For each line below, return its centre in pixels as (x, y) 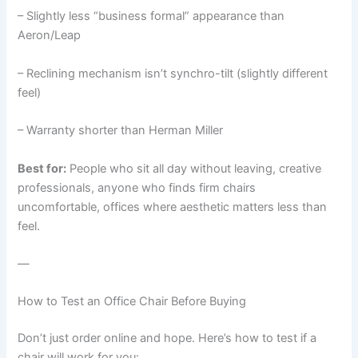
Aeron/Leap (50, 36)
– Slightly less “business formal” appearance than (151, 16)
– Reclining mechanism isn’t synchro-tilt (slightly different (173, 73)
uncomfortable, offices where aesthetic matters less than (173, 207)
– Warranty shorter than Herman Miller (121, 131)
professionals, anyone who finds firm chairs (137, 187)
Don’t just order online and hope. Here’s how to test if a (167, 338)
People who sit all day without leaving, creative (194, 168)
